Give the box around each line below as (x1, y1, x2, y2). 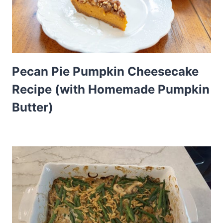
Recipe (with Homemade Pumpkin (12, 82, 210, 97)
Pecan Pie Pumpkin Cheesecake (12, 64, 199, 79)
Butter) (12, 100, 53, 115)
